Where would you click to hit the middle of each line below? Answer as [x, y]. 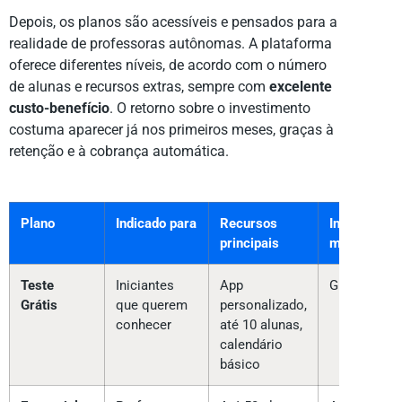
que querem [152, 306]
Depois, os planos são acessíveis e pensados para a [173, 22]
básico [240, 365]
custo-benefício [59, 109]
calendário [251, 345]
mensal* [354, 244]
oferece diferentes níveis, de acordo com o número [168, 66]
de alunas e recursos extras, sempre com [139, 87]
